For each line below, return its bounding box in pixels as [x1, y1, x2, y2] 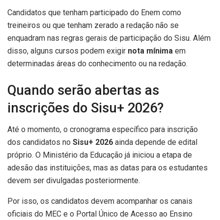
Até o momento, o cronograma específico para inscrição [7, 125, 198, 135]
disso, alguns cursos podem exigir [7, 46, 128, 56]
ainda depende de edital [113, 137, 197, 147]
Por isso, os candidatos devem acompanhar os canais [7, 196, 192, 206]
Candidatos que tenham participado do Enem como [7, 8, 181, 18]
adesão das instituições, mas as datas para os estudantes [7, 163, 208, 173]
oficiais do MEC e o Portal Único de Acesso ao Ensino [7, 209, 192, 219]
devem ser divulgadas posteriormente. [7, 176, 140, 186]
